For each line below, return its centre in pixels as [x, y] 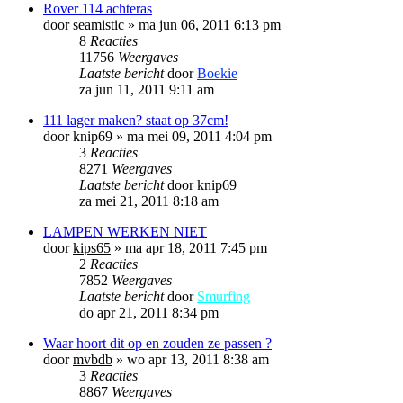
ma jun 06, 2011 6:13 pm [210, 24]
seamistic [99, 24]
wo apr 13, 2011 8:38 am [198, 359]
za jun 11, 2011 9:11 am [147, 89]
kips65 [92, 247]
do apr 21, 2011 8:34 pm [149, 312]
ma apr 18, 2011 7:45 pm [196, 247]
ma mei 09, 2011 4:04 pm [199, 136]
